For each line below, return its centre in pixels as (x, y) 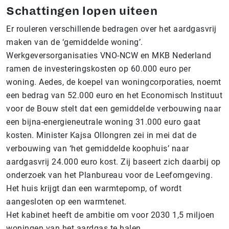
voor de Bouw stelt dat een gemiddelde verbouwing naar (114, 109)
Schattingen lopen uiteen (82, 11)
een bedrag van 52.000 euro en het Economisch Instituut (114, 95)
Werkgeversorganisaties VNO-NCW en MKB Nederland (109, 55)
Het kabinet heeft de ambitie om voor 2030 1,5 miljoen (110, 215)
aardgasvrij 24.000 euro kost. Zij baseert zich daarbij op (113, 162)
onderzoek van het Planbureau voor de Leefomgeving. (109, 175)
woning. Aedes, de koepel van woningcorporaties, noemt (114, 82)
